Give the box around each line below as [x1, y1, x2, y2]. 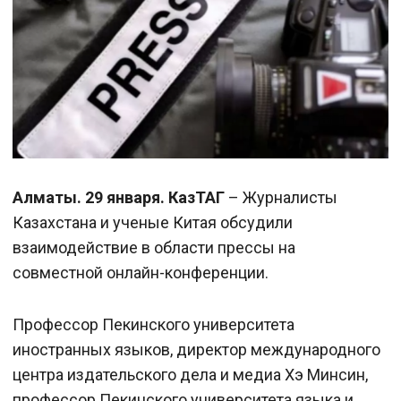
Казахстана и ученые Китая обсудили [13, 213, 293, 232]
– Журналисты [228, 188, 337, 207]
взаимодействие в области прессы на [13, 238, 295, 257]
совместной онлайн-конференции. [13, 263, 269, 282]
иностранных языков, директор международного [13, 340, 380, 359]
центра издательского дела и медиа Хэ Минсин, [13, 365, 368, 384]
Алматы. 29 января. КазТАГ [13, 188, 228, 207]
